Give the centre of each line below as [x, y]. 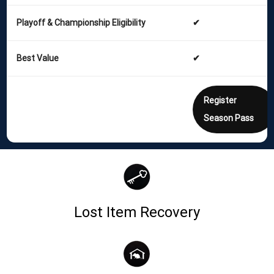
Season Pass [229, 118]
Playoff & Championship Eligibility [81, 22]
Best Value [38, 58]
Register [220, 100]
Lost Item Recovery [137, 212]
